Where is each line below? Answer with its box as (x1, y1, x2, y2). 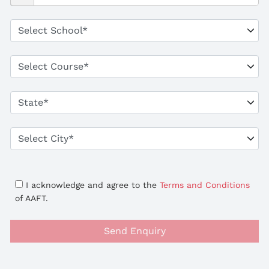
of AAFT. (15, 193, 48, 203)
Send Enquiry (103, 225, 166, 237)
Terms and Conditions (160, 180, 250, 190)
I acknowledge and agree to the (26, 180, 160, 190)
